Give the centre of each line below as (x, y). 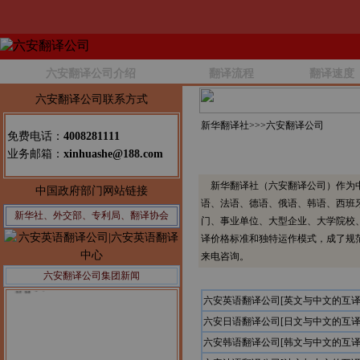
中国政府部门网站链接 (92, 191)
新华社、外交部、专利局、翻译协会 (92, 215)
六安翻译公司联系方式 (92, 99)
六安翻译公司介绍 (91, 74)
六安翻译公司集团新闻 (92, 276)
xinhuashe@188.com (113, 154)
